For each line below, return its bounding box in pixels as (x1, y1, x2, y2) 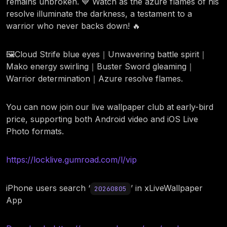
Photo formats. (6, 126, 64, 137)
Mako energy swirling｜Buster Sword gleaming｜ (6, 61, 195, 72)
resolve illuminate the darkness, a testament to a (6, 9, 192, 19)
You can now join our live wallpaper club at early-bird (6, 102, 213, 112)
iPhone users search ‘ (6, 183, 90, 194)
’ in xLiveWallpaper (131, 183, 203, 194)
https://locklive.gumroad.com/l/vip (6, 155, 137, 165)
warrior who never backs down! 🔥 (6, 21, 140, 31)
